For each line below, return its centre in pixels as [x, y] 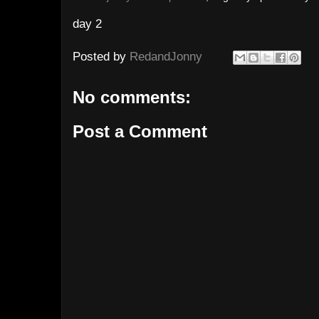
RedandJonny [166, 57]
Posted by [101, 57]
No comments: [132, 97]
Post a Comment [140, 131]
